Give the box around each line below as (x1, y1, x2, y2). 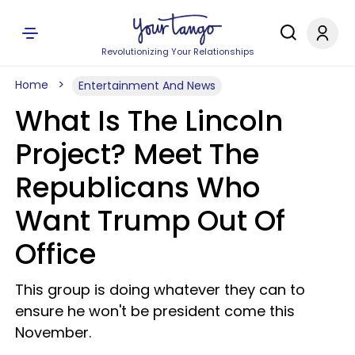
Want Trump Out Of (15, 201, 285, 240)
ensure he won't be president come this (15, 301, 295, 321)
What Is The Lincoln (15, 101, 283, 140)
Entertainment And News (78, 78, 216, 94)
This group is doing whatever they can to (15, 280, 305, 300)
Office (15, 235, 96, 273)
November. (15, 323, 91, 342)
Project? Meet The (15, 135, 259, 174)
